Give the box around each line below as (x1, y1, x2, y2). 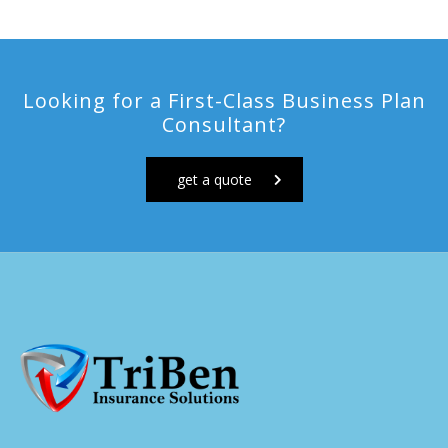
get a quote (176, 169, 252, 189)
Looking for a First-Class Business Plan (22, 86, 426, 114)
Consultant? (162, 110, 286, 138)
